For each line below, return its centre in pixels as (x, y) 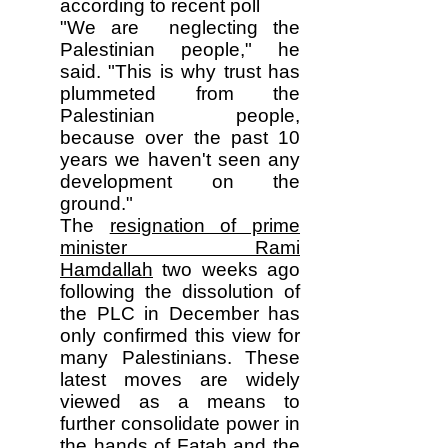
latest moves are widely (180, 379)
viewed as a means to (180, 401)
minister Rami (180, 247)
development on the (180, 181)
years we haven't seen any (180, 159)
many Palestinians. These (180, 357)
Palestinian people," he (180, 49)
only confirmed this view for (180, 335)
